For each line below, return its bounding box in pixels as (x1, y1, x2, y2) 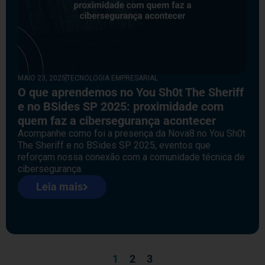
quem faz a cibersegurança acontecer (18, 113, 216, 128)
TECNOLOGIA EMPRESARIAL (66, 73, 158, 82)
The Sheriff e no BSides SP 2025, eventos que (18, 139, 211, 151)
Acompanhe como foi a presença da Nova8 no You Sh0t (18, 127, 245, 139)
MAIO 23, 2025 (18, 73, 66, 82)
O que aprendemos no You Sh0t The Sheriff (18, 85, 244, 99)
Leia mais (36, 180, 83, 193)
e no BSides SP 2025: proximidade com (18, 99, 224, 114)
